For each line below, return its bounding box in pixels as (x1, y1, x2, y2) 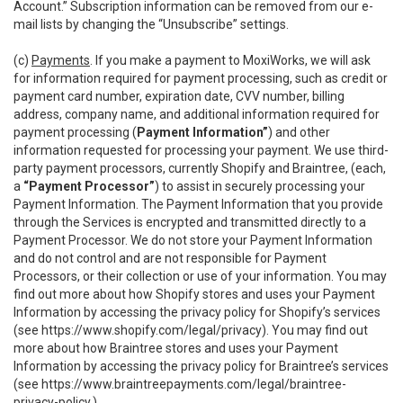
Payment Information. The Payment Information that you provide (13, 197, 383, 211)
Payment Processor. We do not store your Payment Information (13, 233, 372, 247)
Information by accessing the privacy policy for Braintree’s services (13, 359, 389, 373)
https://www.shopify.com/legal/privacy (41, 323, 262, 337)
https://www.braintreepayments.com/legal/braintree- (41, 377, 346, 391)
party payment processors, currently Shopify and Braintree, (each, (13, 161, 386, 175)
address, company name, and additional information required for (13, 107, 380, 121)
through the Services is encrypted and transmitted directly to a (13, 215, 366, 229)
